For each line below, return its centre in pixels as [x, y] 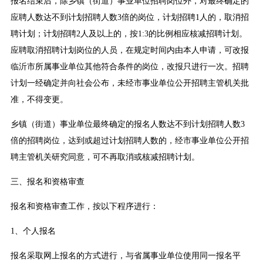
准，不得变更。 [39, 100]
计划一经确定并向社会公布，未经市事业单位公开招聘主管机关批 [129, 83]
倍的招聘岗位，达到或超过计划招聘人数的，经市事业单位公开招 [129, 141]
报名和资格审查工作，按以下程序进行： [84, 207]
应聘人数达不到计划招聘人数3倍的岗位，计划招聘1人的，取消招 [129, 18]
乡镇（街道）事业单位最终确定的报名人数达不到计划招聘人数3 [127, 124]
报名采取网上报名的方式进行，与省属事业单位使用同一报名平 [125, 256]
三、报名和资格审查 [47, 182]
